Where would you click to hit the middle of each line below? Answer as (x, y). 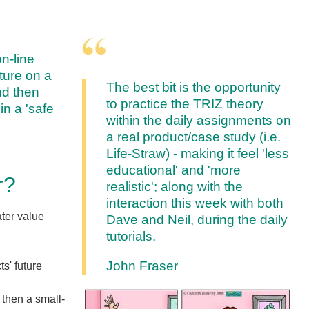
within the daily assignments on (199, 120)
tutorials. (131, 236)
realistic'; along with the (175, 186)
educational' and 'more (174, 170)
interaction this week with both (195, 203)
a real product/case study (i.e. (194, 137)
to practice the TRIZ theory (185, 103)
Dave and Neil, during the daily (197, 219)
